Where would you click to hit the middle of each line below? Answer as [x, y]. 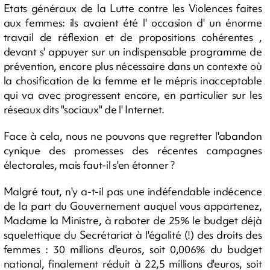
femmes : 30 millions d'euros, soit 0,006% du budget [133, 249]
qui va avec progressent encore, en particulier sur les [133, 95]
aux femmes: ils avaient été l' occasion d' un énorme [133, 22]
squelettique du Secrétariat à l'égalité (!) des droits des [133, 234]
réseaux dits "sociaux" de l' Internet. [84, 109]
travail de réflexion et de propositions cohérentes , [133, 37]
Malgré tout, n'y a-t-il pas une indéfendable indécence [133, 191]
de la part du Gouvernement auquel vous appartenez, [133, 206]
